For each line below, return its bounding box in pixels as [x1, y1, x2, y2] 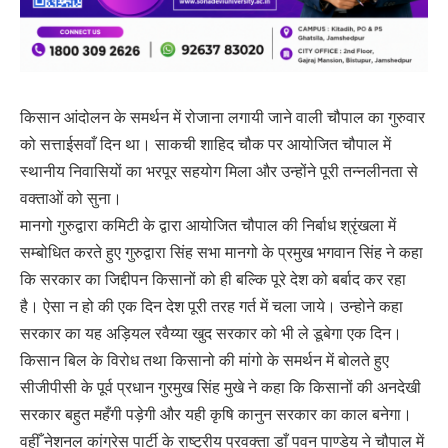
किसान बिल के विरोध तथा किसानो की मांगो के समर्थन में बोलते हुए [20, 349, 389, 372]
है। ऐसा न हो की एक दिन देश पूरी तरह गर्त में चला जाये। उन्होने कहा [20, 295, 403, 318]
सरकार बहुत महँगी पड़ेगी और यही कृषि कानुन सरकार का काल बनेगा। [20, 403, 412, 426]
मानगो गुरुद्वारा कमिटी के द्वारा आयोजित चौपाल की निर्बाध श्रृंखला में [20, 214, 396, 237]
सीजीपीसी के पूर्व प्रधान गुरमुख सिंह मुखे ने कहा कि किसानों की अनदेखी [20, 376, 421, 399]
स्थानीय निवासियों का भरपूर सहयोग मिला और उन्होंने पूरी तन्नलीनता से [20, 160, 418, 183]
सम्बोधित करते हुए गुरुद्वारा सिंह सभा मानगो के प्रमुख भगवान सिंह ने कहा [20, 241, 423, 264]
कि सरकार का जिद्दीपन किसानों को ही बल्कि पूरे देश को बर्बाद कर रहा [20, 268, 406, 291]
